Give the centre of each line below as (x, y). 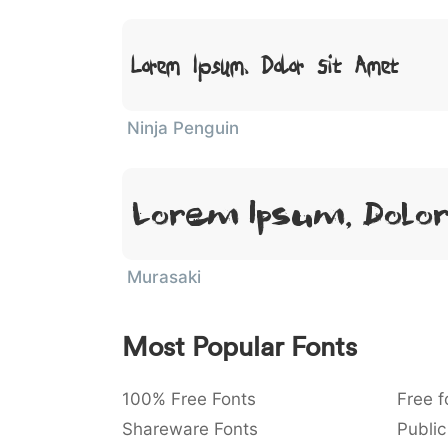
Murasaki (164, 277)
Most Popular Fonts (239, 346)
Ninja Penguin (183, 128)
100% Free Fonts (189, 399)
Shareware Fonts (190, 429)
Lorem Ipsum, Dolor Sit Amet (266, 65)
